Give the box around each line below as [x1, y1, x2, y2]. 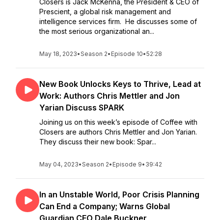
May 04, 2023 [39, 161, 79, 168]
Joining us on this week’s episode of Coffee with [39, 118, 197, 126]
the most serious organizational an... [39, 27, 154, 35]
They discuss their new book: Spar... [39, 137, 156, 146]
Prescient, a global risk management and [39, 7, 171, 16]
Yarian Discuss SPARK [39, 103, 124, 112]
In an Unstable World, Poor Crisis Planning [39, 190, 199, 199]
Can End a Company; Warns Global [39, 201, 170, 211]
